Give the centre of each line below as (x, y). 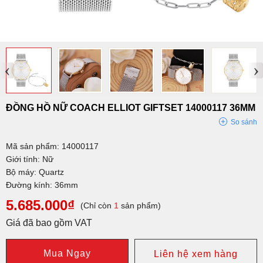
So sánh (244, 122)
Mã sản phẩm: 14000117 (52, 146)
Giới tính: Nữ (30, 159)
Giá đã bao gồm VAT (49, 222)
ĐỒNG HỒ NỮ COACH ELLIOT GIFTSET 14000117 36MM (131, 107)
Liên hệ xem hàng (196, 254)
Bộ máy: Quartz (35, 172)
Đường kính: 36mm (42, 185)
